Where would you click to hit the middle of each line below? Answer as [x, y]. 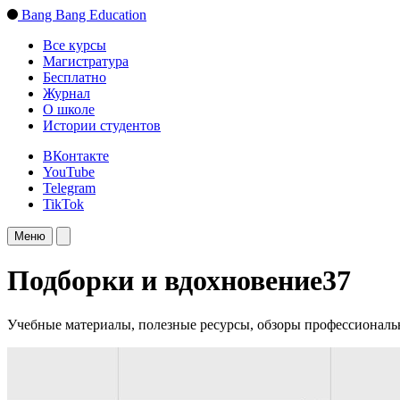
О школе [69, 109]
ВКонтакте [76, 156]
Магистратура [86, 61]
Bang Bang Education [84, 15]
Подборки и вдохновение [165, 281]
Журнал [67, 93]
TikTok [63, 204]
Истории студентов [102, 125]
